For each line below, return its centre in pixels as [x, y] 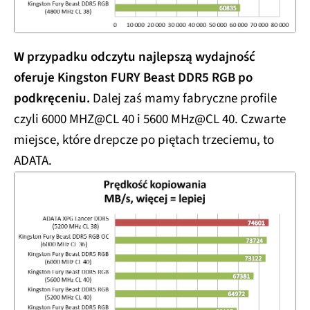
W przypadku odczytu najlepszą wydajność [135, 57]
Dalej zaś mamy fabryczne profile [183, 99]
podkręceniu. [52, 99]
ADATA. [33, 161]
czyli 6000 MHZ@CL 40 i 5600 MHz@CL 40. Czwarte [150, 120]
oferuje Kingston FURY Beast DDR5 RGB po [133, 78]
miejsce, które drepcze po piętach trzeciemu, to [144, 140]
